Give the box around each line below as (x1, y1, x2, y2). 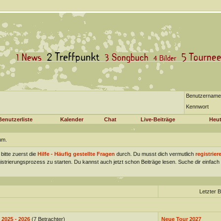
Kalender (60, 116, 83, 122)
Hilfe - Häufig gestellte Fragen (37, 151, 115, 157)
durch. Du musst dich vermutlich (114, 151, 195, 157)
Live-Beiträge (141, 116, 175, 122)
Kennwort (185, 104, 209, 110)
